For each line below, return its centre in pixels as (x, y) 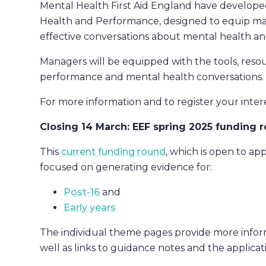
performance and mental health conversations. (152, 77)
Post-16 (82, 192)
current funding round (114, 151)
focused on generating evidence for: (126, 167)
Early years (90, 207)
